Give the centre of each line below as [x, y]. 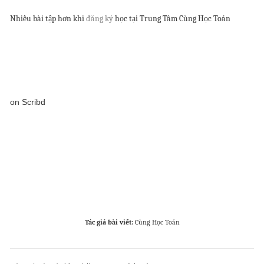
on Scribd [28, 102]
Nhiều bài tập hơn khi [47, 19]
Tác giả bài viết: [110, 222]
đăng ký [100, 19]
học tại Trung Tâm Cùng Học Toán [173, 19]
